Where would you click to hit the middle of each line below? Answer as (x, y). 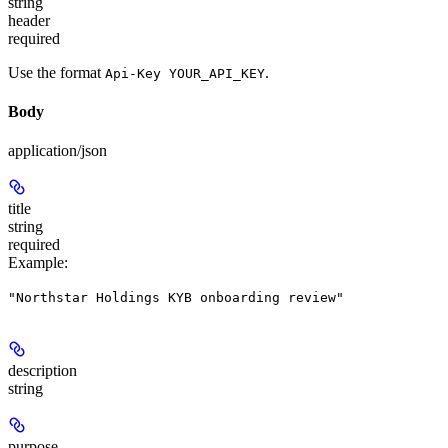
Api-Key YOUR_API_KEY (185, 73)
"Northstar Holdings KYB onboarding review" (176, 298)
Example (36, 263)
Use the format (56, 72)
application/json (57, 151)
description (42, 371)
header (29, 20)
